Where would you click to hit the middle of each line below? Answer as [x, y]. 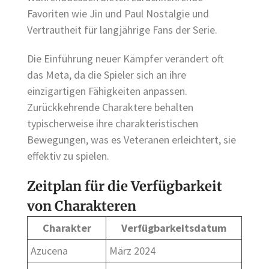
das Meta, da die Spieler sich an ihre [107, 75]
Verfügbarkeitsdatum [174, 228]
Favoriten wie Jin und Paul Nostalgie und [118, 14]
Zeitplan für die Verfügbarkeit [125, 186]
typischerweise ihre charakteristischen [113, 124]
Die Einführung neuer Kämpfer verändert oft [125, 59]
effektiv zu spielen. [68, 156]
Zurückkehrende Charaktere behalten [110, 107]
